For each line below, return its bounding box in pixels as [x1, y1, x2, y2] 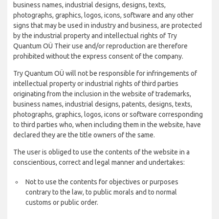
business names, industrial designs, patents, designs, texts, [13, 100, 192, 108]
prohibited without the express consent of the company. [13, 52, 183, 60]
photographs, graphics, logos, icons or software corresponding [13, 110, 203, 118]
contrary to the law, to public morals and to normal [25, 188, 177, 196]
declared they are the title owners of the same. [13, 131, 155, 139]
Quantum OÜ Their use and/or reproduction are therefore [13, 42, 188, 50]
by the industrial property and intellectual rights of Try [13, 32, 177, 40]
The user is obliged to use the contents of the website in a [13, 148, 190, 156]
